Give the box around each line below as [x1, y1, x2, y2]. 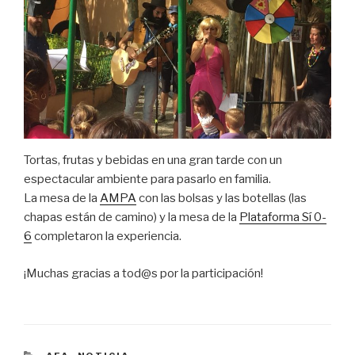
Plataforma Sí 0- [239, 210, 326, 225]
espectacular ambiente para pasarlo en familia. [24, 172, 271, 187]
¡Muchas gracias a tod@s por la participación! [24, 265, 263, 281]
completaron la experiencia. [32, 229, 181, 244]
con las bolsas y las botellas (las [136, 191, 307, 206]
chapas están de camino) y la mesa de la [24, 210, 239, 225]
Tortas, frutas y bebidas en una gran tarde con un [24, 153, 282, 168]
